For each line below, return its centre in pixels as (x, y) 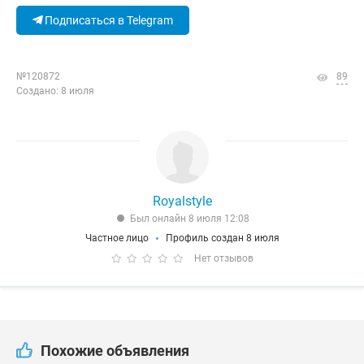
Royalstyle (182, 201)
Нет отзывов (223, 258)
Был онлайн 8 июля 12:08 (189, 219)
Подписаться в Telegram (108, 20)
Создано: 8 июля (55, 91)
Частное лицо (117, 238)
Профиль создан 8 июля (222, 238)
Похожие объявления (115, 351)
